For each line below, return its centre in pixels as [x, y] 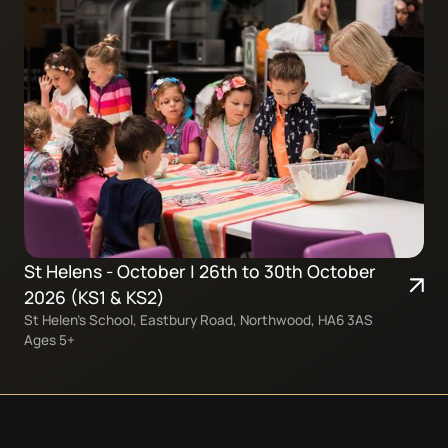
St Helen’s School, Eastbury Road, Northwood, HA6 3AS [198, 320]
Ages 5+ [49, 340]
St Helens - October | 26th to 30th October [199, 271]
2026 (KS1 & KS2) [94, 297]
